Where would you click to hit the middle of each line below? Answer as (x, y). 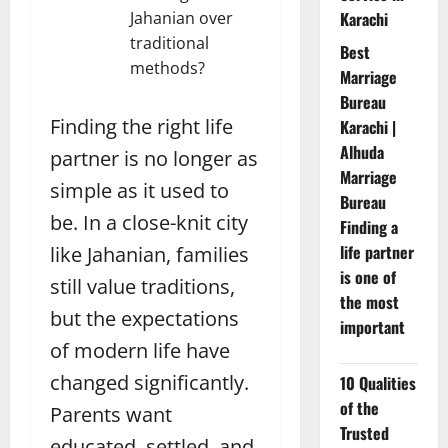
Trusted (364, 433)
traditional (169, 43)
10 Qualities (377, 383)
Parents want (111, 415)
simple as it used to (139, 191)
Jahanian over (181, 18)
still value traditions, (142, 287)
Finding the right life (141, 127)
